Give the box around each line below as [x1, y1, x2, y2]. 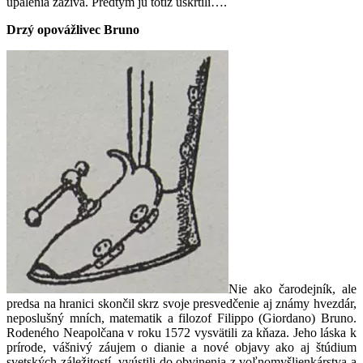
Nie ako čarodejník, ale [228, 282, 357, 297]
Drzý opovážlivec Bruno [6, 23, 139, 37]
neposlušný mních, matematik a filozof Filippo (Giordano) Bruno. [6, 311, 357, 326]
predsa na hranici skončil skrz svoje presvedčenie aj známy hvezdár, [6, 297, 357, 311]
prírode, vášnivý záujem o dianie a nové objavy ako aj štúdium [6, 340, 357, 355]
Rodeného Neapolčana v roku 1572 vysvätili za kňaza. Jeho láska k [6, 326, 357, 340]
